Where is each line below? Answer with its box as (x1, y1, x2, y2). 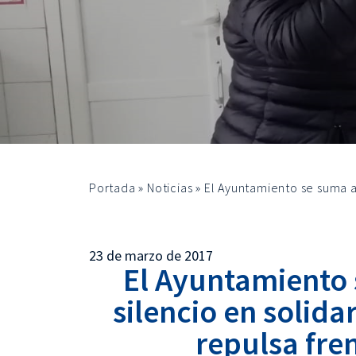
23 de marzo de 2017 (89, 246, 213, 265)
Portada (89, 180, 136, 195)
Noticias (147, 180, 193, 195)
